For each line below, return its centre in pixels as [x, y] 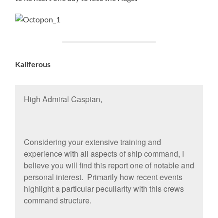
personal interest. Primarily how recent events [103, 177]
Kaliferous [33, 64]
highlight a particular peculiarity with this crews [104, 189]
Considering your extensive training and [92, 142]
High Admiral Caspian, [63, 99]
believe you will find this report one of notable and [109, 165]
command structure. [57, 200]
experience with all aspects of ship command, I [104, 154]
